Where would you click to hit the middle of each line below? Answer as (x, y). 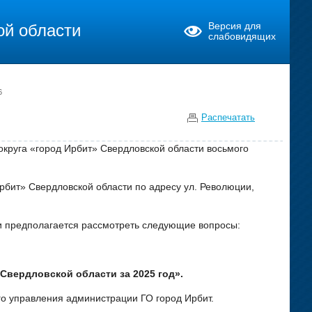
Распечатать (228, 117)
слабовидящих (242, 37)
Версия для (235, 26)
